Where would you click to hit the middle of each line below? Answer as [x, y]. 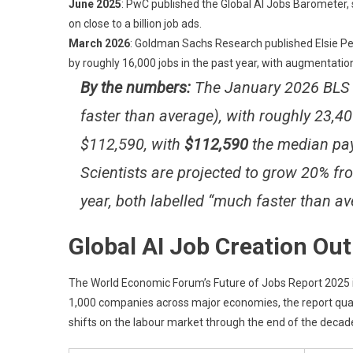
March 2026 [99, 43]
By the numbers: [136, 87]
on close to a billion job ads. [135, 23]
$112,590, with [132, 144]
